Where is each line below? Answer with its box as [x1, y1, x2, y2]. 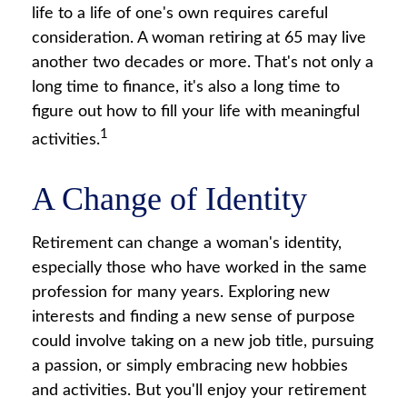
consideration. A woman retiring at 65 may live [32, 30, 366, 46]
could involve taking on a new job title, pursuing [32, 333, 373, 350]
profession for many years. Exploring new [32, 284, 330, 301]
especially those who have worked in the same [32, 260, 367, 276]
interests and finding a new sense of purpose [32, 309, 355, 325]
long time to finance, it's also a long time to [32, 79, 340, 95]
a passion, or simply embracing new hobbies [32, 358, 348, 374]
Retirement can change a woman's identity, [32, 235, 342, 252]
